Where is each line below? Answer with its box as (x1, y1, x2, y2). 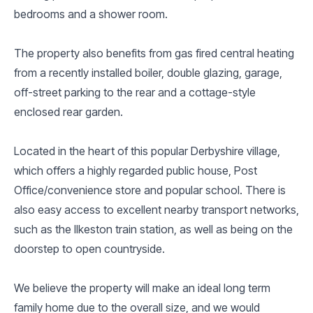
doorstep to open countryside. (14, 241, 165, 256)
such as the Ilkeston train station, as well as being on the (14, 221, 293, 236)
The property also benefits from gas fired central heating (14, 45, 294, 60)
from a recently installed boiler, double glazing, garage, (14, 65, 282, 80)
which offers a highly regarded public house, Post (14, 163, 257, 177)
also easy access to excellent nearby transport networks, (14, 202, 299, 217)
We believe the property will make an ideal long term (14, 280, 270, 295)
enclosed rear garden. (14, 104, 123, 119)
